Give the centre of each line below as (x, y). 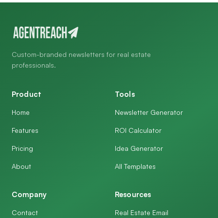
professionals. (34, 65)
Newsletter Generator (149, 112)
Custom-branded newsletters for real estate (81, 54)
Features (25, 130)
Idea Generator (139, 148)
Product (27, 94)
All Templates (135, 166)
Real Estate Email (142, 212)
